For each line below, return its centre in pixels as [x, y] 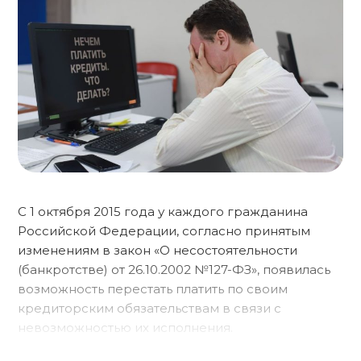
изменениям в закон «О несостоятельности [158, 251]
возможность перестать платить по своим [153, 289]
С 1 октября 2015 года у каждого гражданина [163, 212]
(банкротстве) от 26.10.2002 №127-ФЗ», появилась [174, 270]
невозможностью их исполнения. [125, 328]
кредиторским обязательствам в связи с [149, 309]
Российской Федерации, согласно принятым [164, 231]
